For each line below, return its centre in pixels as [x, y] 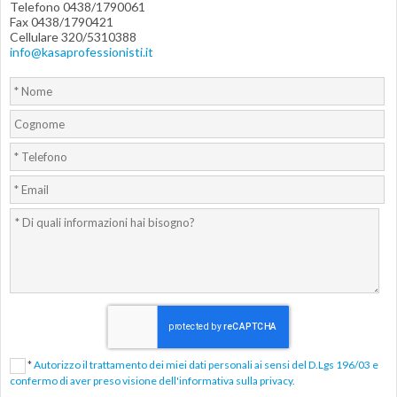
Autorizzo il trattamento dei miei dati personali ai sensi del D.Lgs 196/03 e [206, 365]
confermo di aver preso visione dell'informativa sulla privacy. [152, 381]
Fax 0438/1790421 [62, 22]
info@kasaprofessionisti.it [82, 52]
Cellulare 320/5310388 [73, 37]
